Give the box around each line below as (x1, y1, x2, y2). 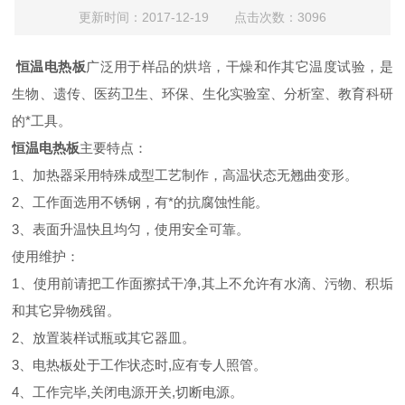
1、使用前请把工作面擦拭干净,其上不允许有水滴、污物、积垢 (12, 275, 393, 291)
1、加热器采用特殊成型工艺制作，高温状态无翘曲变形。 (12, 166, 359, 183)
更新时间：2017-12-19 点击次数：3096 (78, 9, 326, 24)
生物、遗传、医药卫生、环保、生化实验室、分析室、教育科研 (12, 85, 393, 101)
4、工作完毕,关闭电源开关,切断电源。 (12, 383, 244, 400)
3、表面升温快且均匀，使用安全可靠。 (12, 221, 250, 237)
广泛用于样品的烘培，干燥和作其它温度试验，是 (86, 58, 393, 74)
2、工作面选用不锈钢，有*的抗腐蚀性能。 (12, 193, 269, 210)
